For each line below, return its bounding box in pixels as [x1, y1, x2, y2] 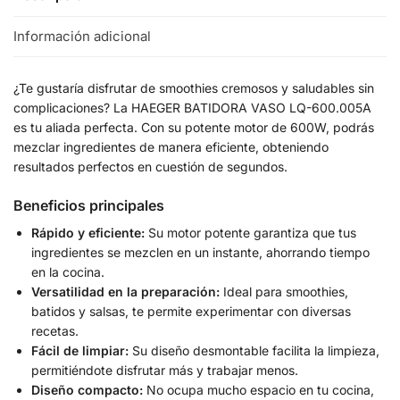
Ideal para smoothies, [220, 283, 348, 299]
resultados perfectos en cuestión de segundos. [13, 158, 287, 174]
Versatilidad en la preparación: [31, 283, 220, 299]
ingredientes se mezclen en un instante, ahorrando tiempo [31, 244, 370, 260]
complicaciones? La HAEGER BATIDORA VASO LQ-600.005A [13, 99, 371, 115]
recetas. [31, 322, 79, 338]
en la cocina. [31, 263, 104, 279]
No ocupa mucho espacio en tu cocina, [143, 381, 374, 397]
